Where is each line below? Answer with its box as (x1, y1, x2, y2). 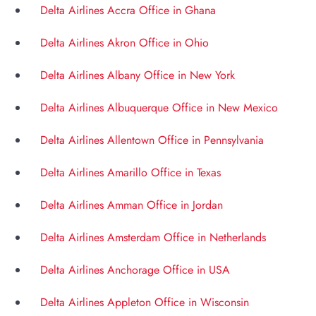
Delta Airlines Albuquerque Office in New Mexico (40, 99, 278, 116)
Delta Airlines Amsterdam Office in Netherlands (40, 229, 266, 246)
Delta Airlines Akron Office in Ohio (40, 35, 209, 51)
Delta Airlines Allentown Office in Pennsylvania (40, 132, 264, 149)
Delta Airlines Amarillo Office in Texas (40, 164, 221, 181)
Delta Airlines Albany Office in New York (40, 67, 235, 84)
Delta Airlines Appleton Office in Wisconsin (40, 294, 249, 311)
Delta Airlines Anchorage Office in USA (40, 262, 230, 279)
